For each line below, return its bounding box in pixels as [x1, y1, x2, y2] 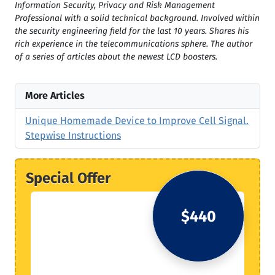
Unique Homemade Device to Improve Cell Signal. [25, 115, 249, 126]
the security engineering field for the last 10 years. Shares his [15, 26, 249, 36]
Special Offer [26, 169, 110, 187]
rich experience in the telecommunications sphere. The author [15, 39, 252, 49]
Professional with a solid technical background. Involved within [15, 13, 260, 23]
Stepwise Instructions [25, 130, 121, 141]
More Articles [25, 90, 85, 101]
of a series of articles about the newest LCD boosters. [15, 52, 217, 62]
